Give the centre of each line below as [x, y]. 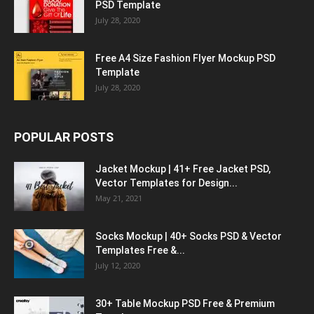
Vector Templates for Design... [166, 183]
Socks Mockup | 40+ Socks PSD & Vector [189, 236]
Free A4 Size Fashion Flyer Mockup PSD [185, 58]
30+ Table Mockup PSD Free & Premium [185, 303]
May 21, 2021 [119, 198]
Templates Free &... [140, 250]
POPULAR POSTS [64, 137]
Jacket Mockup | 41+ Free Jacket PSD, [183, 169]
